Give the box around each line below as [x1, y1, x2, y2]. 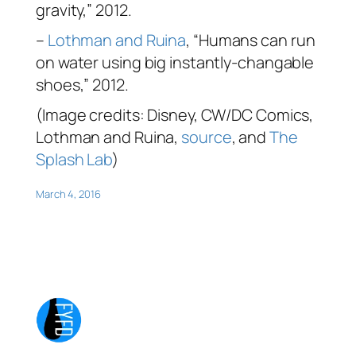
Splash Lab [36, 149, 113, 171]
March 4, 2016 [36, 187, 101, 202]
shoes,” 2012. [36, 74, 129, 96]
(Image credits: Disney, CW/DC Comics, [36, 104, 314, 126]
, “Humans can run [186, 29, 315, 52]
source [181, 126, 232, 149]
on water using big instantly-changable [36, 52, 315, 74]
